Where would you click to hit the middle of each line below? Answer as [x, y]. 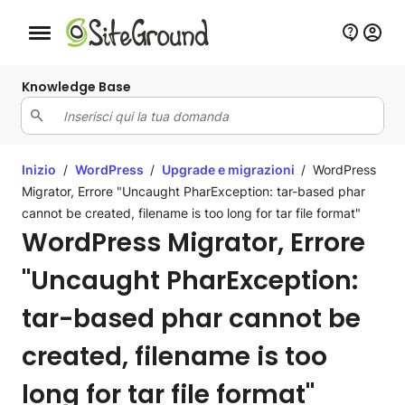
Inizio [39, 170]
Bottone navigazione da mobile [95, 37]
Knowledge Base [76, 87]
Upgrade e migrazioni [230, 170]
